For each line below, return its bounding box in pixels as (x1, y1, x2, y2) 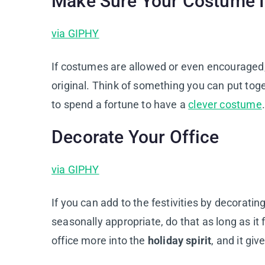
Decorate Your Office (51, 126, 219, 147)
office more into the (51, 234, 148, 247)
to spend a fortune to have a (51, 98, 189, 111)
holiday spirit (147, 234, 212, 247)
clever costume (188, 98, 262, 111)
